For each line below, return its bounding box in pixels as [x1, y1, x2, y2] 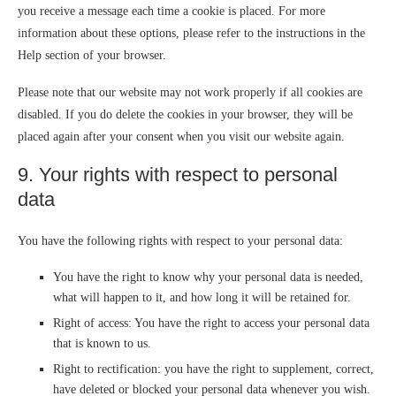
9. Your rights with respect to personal [18, 164, 338, 186]
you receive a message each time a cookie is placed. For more [18, 4, 325, 18]
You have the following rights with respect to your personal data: [18, 234, 343, 247]
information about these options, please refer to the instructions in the [18, 27, 365, 40]
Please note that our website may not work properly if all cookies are [18, 86, 362, 99]
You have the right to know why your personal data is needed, [53, 270, 363, 284]
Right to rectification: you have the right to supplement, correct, [53, 362, 374, 376]
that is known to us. [53, 337, 151, 350]
